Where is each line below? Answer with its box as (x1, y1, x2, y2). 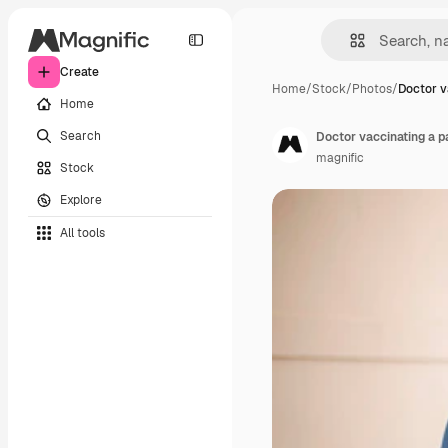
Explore (60, 191, 102, 208)
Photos (352, 81, 392, 97)
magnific (316, 150, 364, 166)
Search (60, 127, 101, 144)
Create (60, 64, 99, 80)
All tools (60, 224, 105, 241)
